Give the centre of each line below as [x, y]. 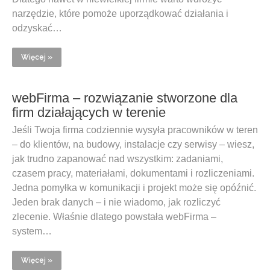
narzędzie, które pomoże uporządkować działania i [120, 14]
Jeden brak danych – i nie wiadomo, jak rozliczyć [116, 202]
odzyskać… [37, 28]
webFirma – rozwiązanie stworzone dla [125, 98]
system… [32, 231]
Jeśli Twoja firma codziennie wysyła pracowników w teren [135, 130]
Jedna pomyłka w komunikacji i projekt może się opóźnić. [134, 188]
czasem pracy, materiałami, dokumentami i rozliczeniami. [133, 173]
